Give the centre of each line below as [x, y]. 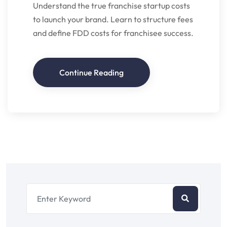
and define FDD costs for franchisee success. [113, 33]
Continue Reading [91, 72]
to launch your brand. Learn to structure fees [113, 19]
